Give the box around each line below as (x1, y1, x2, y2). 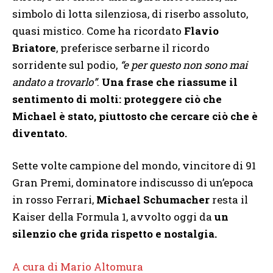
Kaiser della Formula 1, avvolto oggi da (12, 210, 214, 224)
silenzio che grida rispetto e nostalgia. (12, 227, 217, 241)
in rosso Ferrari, (12, 193, 96, 207)
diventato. (12, 126, 67, 140)
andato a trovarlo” (12, 74, 97, 89)
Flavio (184, 23, 219, 38)
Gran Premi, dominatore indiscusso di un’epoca (12, 175, 253, 190)
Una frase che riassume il (102, 74, 238, 89)
